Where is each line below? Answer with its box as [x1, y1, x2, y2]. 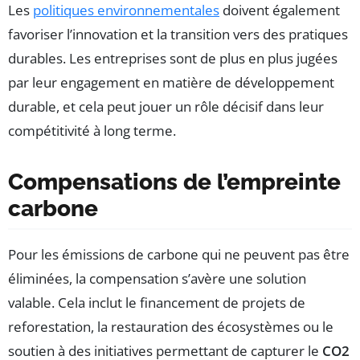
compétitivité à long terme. [8, 121, 176, 141]
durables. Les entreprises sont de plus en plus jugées [8, 49, 337, 68]
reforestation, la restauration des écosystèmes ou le [8, 317, 333, 337]
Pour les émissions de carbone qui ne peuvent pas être [8, 245, 350, 264]
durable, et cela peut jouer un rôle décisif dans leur [8, 97, 324, 117]
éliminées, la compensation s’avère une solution [8, 269, 306, 288]
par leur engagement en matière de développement [8, 73, 334, 92]
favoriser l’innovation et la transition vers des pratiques [8, 25, 348, 44]
